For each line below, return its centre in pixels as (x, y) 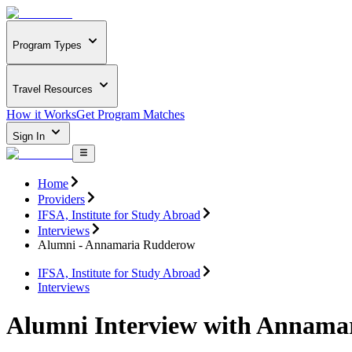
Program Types (47, 46)
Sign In (30, 137)
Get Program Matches (130, 115)
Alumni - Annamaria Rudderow (117, 244)
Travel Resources (53, 89)
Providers (61, 199)
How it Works (41, 115)
